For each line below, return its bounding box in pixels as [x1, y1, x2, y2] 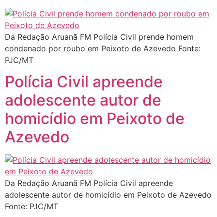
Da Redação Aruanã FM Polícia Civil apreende [5, 178, 173, 188]
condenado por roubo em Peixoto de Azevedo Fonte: [5, 44, 201, 54]
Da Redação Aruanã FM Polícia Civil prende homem [5, 32, 194, 42]
